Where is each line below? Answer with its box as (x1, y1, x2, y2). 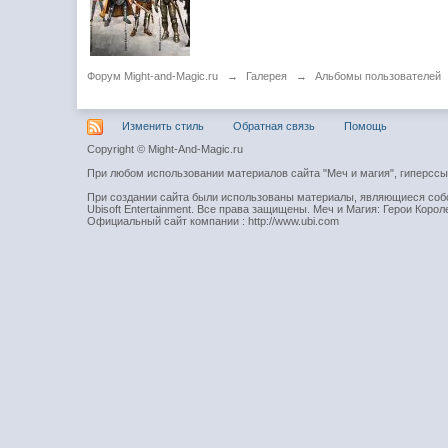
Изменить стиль (122, 119, 205, 132)
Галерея (246, 70, 288, 82)
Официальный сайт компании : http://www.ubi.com (87, 215, 340, 227)
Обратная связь (233, 119, 316, 132)
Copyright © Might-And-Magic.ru (87, 143, 244, 155)
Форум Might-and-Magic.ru (87, 70, 219, 82)
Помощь (344, 119, 388, 132)
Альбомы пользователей (315, 70, 442, 82)
